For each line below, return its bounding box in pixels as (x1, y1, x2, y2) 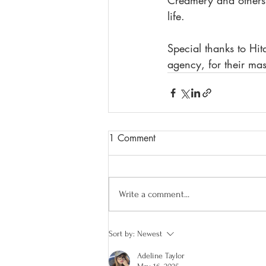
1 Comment (109, 132, 156, 145)
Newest (137, 229, 162, 239)
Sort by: (109, 229, 135, 239)
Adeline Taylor (137, 251, 185, 261)
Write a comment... (119, 189, 189, 200)
